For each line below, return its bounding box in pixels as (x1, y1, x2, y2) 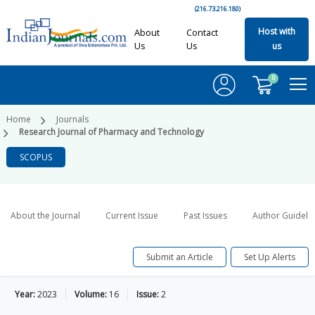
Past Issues (184, 210, 227, 222)
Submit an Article (146, 250, 213, 263)
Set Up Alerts (244, 250, 295, 263)
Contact (186, 26, 218, 39)
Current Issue (105, 210, 158, 222)
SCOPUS (20, 150, 52, 163)
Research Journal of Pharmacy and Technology (19, 126, 204, 139)
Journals (56, 113, 89, 126)
